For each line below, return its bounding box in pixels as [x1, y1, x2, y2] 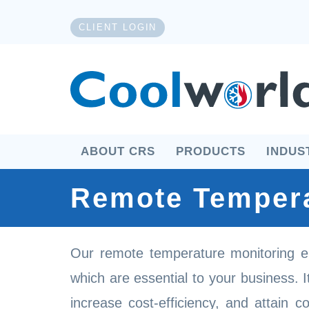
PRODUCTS [176, 144, 246, 158]
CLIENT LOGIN [79, 21, 157, 32]
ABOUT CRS [81, 144, 155, 158]
